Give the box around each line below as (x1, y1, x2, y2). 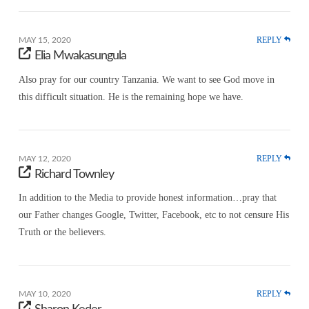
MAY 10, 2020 (18, 290, 71, 299)
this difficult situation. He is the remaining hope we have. (18, 91, 243, 102)
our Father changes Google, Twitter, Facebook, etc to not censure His (18, 210, 289, 221)
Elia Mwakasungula (34, 49, 127, 62)
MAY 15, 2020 (18, 35, 71, 44)
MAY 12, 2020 (18, 154, 71, 163)
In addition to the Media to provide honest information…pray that (18, 192, 277, 203)
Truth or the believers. (18, 227, 106, 238)
